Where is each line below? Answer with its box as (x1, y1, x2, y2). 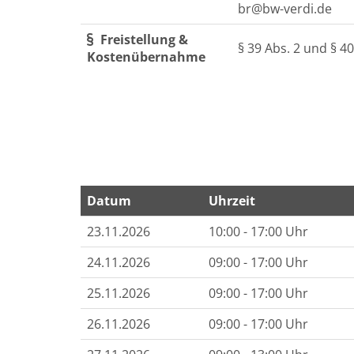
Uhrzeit (209, 192, 255, 209)
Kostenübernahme (87, 48, 205, 66)
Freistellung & (97, 31, 188, 48)
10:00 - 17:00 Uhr (209, 223, 308, 240)
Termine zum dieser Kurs (80, 215, 230, 232)
